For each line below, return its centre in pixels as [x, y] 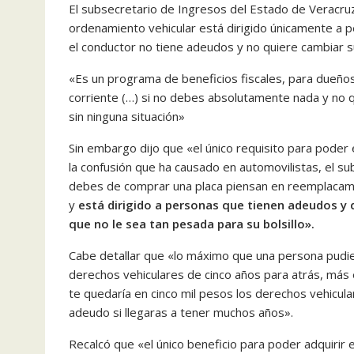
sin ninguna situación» [127, 116]
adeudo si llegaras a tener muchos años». [181, 312]
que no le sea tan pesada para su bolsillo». [192, 224]
